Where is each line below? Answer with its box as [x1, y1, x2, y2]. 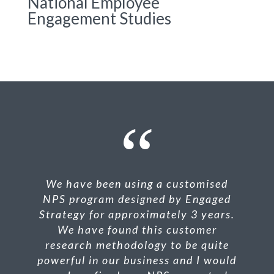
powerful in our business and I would [37, 253, 237, 267]
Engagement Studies [28, 8, 171, 28]
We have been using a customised [46, 176, 228, 190]
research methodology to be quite [45, 237, 229, 251]
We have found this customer [57, 222, 217, 236]
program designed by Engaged [69, 191, 231, 206]
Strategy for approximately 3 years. [39, 207, 235, 221]
